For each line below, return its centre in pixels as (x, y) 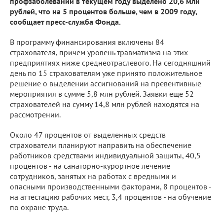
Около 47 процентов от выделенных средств (88, 135)
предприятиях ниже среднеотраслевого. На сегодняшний (110, 63)
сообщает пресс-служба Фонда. (65, 22)
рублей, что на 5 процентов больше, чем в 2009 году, (103, 11)
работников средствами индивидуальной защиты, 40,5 (105, 155)
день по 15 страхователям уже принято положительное (106, 73)
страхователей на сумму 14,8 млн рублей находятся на (105, 104)
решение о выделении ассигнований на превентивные (106, 83)
